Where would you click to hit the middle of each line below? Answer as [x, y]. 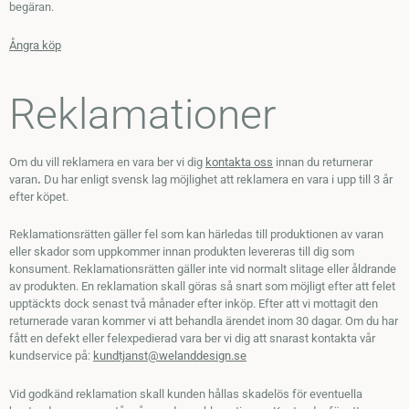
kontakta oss [239, 162]
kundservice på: [51, 356]
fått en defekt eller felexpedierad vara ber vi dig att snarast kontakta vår [192, 339]
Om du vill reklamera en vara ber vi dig [107, 162]
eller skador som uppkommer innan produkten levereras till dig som [182, 252]
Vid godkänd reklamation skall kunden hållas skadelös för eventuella [186, 394]
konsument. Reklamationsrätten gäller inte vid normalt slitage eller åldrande [203, 269]
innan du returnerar [324, 162]
